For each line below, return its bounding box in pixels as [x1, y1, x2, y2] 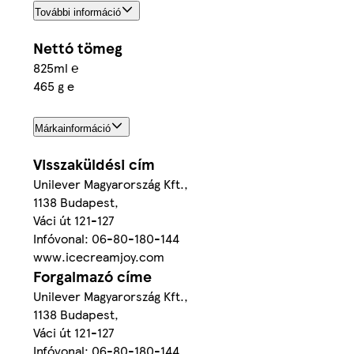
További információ [35, 6, 121, 19]
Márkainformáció [35, 122, 111, 135]
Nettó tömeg [33, 37, 122, 59]
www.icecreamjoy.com [33, 247, 164, 266]
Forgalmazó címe [33, 265, 152, 288]
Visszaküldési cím [33, 153, 155, 175]
